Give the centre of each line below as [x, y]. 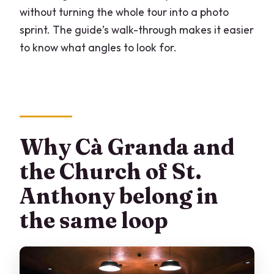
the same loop [94, 220]
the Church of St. [111, 171]
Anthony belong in [119, 195]
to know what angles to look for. [98, 48]
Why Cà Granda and [127, 146]
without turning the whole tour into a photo [124, 12]
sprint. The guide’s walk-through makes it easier [137, 30]
